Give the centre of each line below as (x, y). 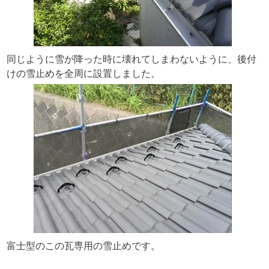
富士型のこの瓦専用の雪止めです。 (83, 246)
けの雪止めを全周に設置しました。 (83, 73)
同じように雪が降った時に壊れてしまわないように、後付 (131, 59)
